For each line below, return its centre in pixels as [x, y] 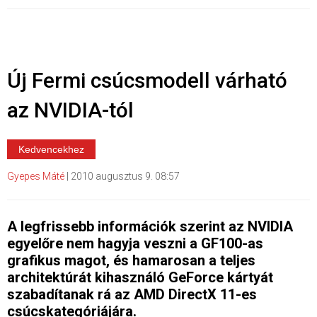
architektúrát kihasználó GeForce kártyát [140, 277]
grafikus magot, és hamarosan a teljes [131, 260]
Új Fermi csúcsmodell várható [147, 80]
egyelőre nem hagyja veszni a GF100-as [135, 243]
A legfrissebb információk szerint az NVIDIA [150, 226]
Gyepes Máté [36, 176]
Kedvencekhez [51, 149]
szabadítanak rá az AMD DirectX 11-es [132, 294]
